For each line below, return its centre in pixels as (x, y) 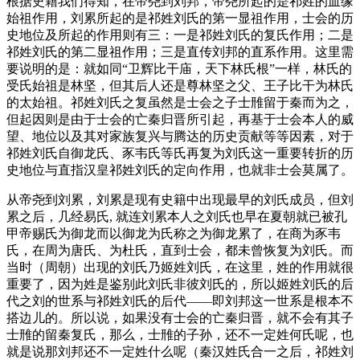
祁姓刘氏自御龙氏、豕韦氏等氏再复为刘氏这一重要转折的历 (180, 153)
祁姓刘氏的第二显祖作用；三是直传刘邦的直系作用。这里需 (180, 51)
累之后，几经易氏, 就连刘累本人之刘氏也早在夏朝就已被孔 (177, 216)
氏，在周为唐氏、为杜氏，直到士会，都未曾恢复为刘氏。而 (180, 250)
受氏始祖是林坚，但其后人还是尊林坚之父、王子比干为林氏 (180, 85)
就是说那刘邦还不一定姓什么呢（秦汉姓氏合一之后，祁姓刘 (180, 351)
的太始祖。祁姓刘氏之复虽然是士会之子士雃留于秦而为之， (180, 102)
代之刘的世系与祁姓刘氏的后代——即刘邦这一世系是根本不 (180, 301)
